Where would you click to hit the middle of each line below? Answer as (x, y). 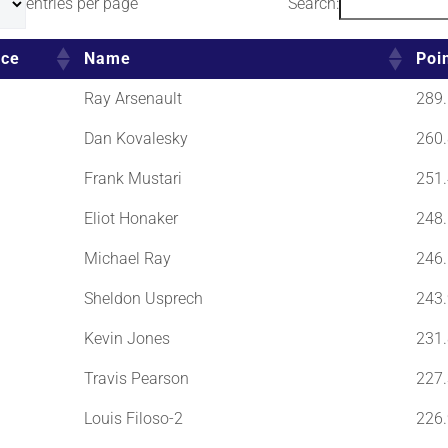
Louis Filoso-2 (133, 418)
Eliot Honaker (130, 218)
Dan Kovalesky (135, 138)
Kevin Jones (126, 338)
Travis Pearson (136, 378)
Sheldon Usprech (143, 298)
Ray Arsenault (132, 98)
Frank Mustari (132, 178)
